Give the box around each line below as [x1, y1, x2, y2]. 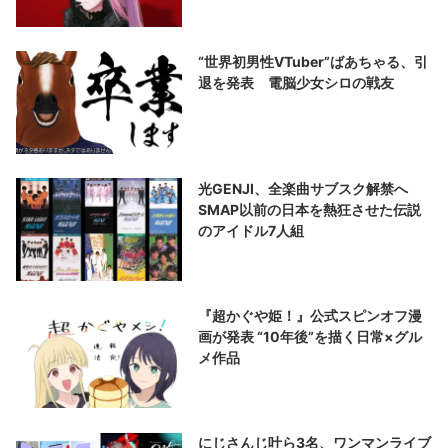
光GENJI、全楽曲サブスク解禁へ [198, 179, 423, 197]
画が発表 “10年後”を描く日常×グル [198, 327, 423, 345]
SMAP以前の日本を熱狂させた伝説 [198, 200, 422, 218]
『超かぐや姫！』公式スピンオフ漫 [198, 306, 423, 324]
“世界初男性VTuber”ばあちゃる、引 [198, 52, 429, 70]
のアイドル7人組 [198, 221, 305, 239]
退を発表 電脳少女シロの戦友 [198, 73, 395, 91]
